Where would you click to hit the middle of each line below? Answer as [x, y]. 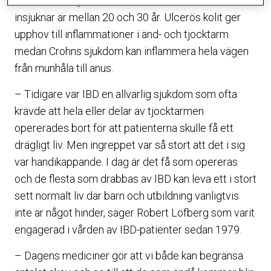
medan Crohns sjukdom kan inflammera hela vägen [132, 51]
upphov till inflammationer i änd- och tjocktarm [122, 34]
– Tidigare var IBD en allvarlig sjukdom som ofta [126, 94]
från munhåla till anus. [64, 68]
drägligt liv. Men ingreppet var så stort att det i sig [130, 145]
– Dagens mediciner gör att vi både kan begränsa [129, 256]
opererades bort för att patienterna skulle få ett [124, 128]
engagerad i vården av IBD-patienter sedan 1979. [128, 230]
